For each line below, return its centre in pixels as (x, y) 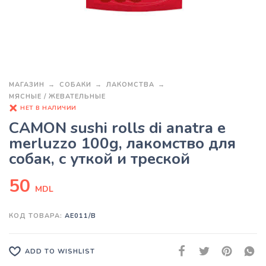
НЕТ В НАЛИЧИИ (48, 108)
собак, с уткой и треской (99, 159)
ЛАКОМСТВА (130, 85)
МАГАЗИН (27, 85)
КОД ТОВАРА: (37, 216)
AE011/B (80, 216)
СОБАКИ (75, 85)
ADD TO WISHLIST (60, 252)
